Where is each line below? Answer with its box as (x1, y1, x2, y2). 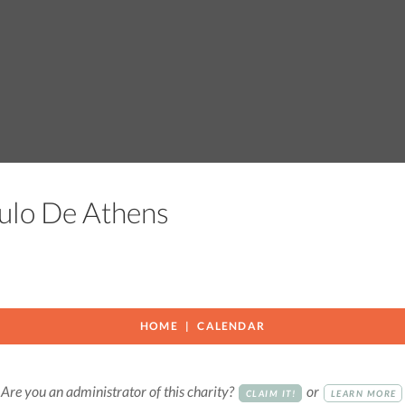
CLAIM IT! (245, 387, 297, 399)
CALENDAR (197, 319, 266, 334)
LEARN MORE (330, 387, 397, 399)
